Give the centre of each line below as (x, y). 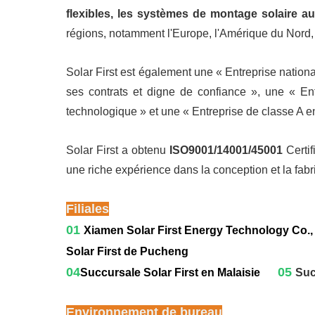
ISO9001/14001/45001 (226, 150)
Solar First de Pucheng (128, 251)
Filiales (88, 209)
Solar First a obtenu (118, 150)
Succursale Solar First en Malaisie (171, 272)
